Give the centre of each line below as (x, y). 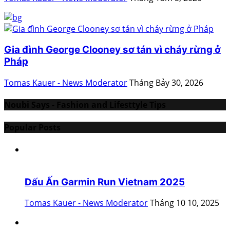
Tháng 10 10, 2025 (185, 203)
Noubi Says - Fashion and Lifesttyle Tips (85, 105)
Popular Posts (32, 127)
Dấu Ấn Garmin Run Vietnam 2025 (105, 182)
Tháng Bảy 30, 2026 (166, 83)
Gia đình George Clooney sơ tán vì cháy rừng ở (112, 50)
